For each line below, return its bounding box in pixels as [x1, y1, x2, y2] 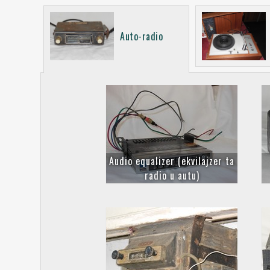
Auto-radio [120, 29, 163, 44]
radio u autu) [144, 168, 199, 183]
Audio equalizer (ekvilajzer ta [109, 154, 234, 169]
